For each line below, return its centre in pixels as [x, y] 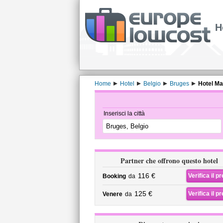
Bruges [179, 84]
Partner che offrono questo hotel [169, 161]
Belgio [152, 84]
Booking [114, 176]
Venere [112, 194]
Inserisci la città [124, 113]
